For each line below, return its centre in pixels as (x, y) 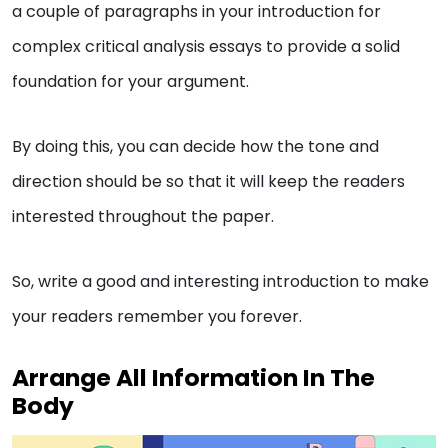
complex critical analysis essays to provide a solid (206, 46)
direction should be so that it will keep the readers (208, 181)
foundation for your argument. (132, 81)
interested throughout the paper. (143, 216)
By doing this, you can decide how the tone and (195, 146)
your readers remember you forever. (157, 316)
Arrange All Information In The (193, 377)
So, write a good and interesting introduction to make (220, 281)
